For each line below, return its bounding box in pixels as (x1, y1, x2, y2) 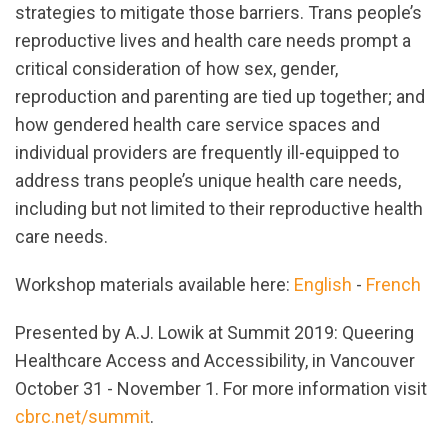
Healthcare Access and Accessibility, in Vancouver (15, 350, 415, 372)
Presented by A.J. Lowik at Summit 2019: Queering (15, 322, 414, 344)
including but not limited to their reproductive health (15, 198, 423, 220)
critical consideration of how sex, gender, (15, 58, 338, 80)
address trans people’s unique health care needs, (15, 170, 401, 192)
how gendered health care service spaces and (15, 114, 380, 136)
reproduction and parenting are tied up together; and (15, 86, 425, 108)
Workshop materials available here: (15, 274, 294, 296)
